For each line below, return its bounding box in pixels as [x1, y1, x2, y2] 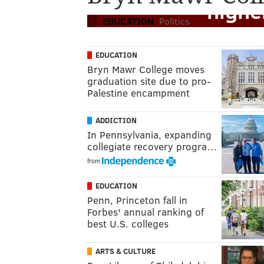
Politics [159, 15, 190, 27]
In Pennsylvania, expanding [87, 128, 212, 141]
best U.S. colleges [87, 217, 169, 230]
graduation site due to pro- [87, 74, 211, 88]
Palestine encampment [87, 86, 190, 100]
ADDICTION [95, 115, 137, 126]
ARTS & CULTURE [95, 246, 156, 256]
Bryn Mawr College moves [87, 62, 204, 76]
